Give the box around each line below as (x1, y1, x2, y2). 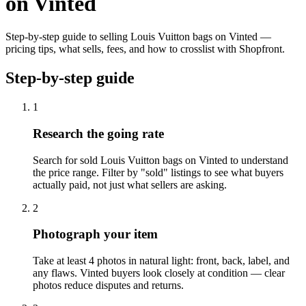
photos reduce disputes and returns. (33, 279, 184, 291)
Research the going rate (33, 126, 164, 141)
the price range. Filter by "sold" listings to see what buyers (33, 166, 283, 178)
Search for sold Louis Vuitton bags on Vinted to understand (33, 154, 288, 166)
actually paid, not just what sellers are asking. (33, 178, 227, 191)
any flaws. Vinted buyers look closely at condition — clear (33, 266, 285, 279)
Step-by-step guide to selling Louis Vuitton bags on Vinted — (5, 31, 271, 43)
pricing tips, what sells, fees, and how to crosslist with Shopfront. (5, 43, 285, 55)
